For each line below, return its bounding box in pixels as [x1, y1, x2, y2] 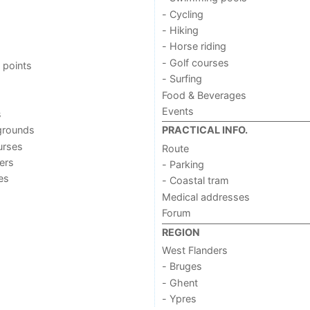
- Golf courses [161, 56, 229, 69]
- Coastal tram [161, 174, 229, 187]
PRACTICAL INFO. [161, 124, 248, 136]
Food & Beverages [161, 89, 246, 101]
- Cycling [161, 8, 203, 20]
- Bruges [161, 260, 202, 273]
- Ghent [161, 276, 198, 289]
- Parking [161, 158, 204, 171]
